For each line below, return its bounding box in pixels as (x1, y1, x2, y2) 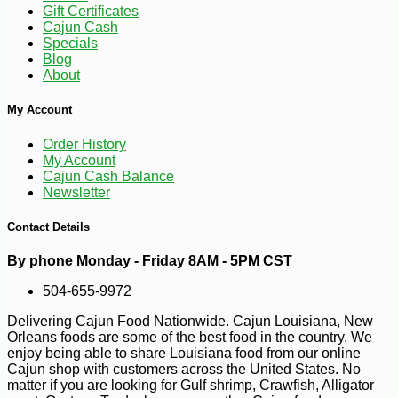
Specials (43, 36, 98, 52)
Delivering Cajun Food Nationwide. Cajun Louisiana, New (7, 313, 373, 329)
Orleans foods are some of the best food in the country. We (7, 329, 372, 345)
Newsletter (43, 184, 110, 200)
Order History (43, 136, 126, 152)
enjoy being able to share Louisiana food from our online (7, 345, 361, 361)
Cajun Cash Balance (43, 168, 174, 184)
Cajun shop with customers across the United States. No (7, 361, 361, 377)
